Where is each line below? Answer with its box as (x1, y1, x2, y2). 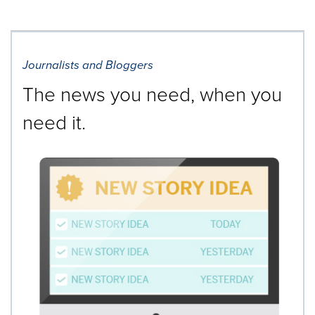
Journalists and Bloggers (22, 56, 153, 74)
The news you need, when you (22, 79, 282, 108)
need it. (22, 108, 86, 136)
